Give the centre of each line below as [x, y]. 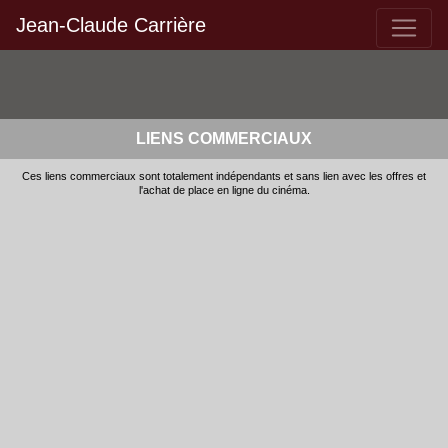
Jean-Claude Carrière [111, 25]
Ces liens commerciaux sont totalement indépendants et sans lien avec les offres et [224, 176]
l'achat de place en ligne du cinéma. [224, 190]
